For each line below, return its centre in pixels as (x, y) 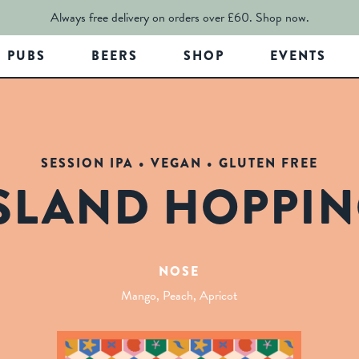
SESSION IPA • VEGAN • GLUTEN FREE (179, 163)
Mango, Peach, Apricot (179, 296)
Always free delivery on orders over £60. (151, 18)
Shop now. (282, 18)
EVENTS (298, 56)
